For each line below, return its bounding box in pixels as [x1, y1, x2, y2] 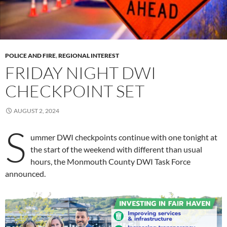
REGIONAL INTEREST [58, 51, 119, 59]
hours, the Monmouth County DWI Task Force [30, 156, 191, 166]
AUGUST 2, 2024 [14, 106, 59, 115]
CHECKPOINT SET [5, 80, 144, 101]
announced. [5, 168, 46, 178]
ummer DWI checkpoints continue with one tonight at [30, 132, 217, 142]
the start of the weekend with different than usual [30, 144, 202, 154]
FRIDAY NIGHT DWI [5, 62, 156, 83]
